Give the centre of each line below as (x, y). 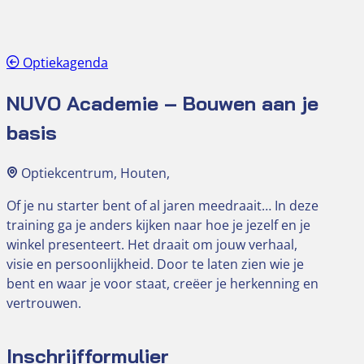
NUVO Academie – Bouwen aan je (162, 103)
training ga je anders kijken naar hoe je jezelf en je (158, 225)
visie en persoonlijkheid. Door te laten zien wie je (155, 264)
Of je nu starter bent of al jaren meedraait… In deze (162, 205)
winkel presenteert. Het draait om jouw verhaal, (152, 244)
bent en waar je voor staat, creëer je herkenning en (162, 283)
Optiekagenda (64, 62)
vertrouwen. (44, 303)
